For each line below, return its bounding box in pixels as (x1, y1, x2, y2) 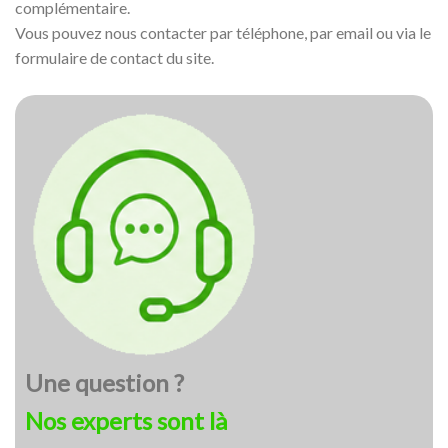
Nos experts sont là (25, 406, 227, 436)
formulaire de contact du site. (15, 48, 214, 68)
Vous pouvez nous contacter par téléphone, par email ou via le (15, 23, 431, 43)
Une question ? (25, 368, 184, 398)
